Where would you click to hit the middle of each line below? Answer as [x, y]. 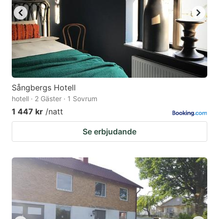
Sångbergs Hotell [44, 88]
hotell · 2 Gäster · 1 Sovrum [55, 99]
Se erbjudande [109, 132]
